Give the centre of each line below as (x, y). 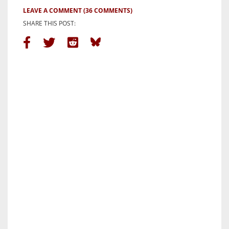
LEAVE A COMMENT (52, 11)
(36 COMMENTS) (108, 11)
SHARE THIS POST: (49, 24)
